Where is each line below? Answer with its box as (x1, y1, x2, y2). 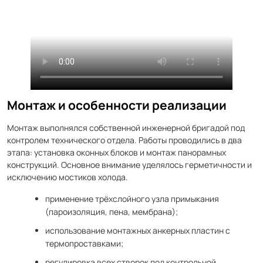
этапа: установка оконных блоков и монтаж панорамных (7, 147, 226, 158)
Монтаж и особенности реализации (7, 97, 227, 113)
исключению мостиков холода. (7, 171, 128, 183)
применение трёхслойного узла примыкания (45, 193, 219, 204)
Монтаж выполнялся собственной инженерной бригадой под (7, 122, 245, 133)
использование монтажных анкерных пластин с (45, 225, 230, 236)
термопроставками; (45, 238, 123, 249)
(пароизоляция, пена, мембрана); (45, 206, 178, 217)
